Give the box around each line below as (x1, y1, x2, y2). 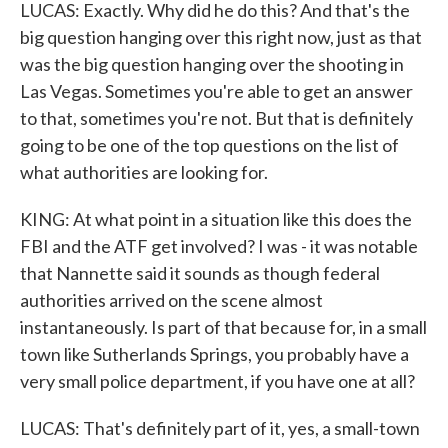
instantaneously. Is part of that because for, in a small (20, 316, 427, 338)
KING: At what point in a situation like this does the (20, 208, 412, 230)
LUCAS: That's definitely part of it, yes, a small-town (20, 417, 420, 439)
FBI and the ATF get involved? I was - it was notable (20, 235, 418, 257)
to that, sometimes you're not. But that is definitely (20, 107, 413, 129)
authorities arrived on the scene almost (20, 289, 323, 311)
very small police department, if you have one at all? (20, 370, 415, 392)
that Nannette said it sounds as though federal (20, 262, 380, 284)
